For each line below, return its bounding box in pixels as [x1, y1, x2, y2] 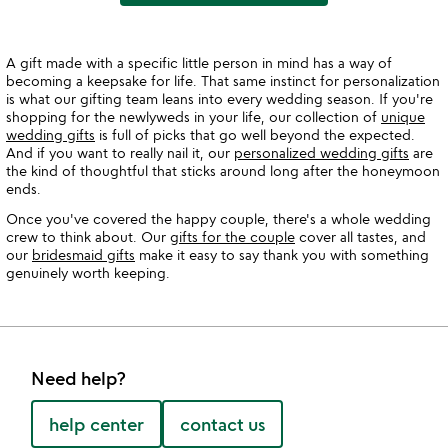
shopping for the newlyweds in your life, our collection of [6, 108, 381, 125]
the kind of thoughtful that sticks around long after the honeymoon [6, 162, 440, 179]
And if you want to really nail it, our [6, 144, 234, 161]
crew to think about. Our [6, 228, 170, 245]
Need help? [31, 367, 126, 389]
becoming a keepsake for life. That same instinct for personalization [6, 72, 440, 89]
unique [381, 108, 425, 125]
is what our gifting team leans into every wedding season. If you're [6, 90, 433, 107]
